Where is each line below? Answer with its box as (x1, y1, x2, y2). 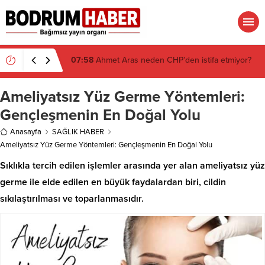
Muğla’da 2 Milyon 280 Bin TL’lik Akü (93, 49, 230, 60)
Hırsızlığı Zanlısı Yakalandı (71, 60, 163, 70)
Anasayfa (10, 127, 41, 137)
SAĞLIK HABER (52, 127, 104, 137)
